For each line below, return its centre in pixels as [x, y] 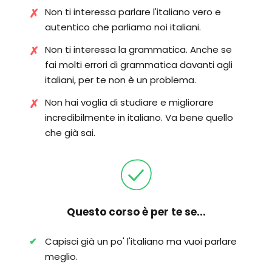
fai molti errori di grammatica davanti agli [139, 65]
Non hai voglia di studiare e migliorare [129, 103]
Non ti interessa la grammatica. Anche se [138, 50]
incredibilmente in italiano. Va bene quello [139, 118]
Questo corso [104, 212]
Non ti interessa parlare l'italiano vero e [133, 12]
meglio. [61, 257]
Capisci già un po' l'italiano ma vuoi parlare [141, 242]
